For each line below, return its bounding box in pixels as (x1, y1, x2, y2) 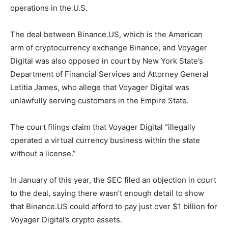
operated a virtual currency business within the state (10, 135, 200, 145)
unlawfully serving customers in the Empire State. (10, 95, 189, 105)
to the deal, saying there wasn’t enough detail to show (10, 188, 204, 198)
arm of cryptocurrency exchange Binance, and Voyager (10, 42, 207, 52)
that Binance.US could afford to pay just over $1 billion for (10, 201, 217, 211)
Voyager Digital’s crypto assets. (10, 214, 122, 224)
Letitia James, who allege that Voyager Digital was (10, 82, 189, 92)
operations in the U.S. (10, 3, 88, 13)
